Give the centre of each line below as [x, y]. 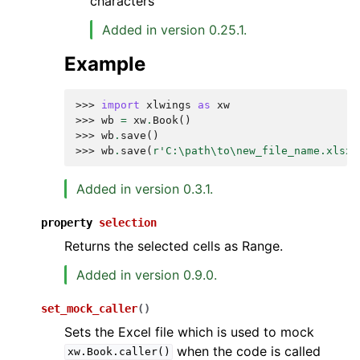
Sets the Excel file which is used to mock [189, 331]
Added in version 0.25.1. [174, 29]
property [67, 222]
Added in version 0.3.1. [145, 188]
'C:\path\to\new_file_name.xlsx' [259, 150]
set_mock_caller [89, 308]
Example [105, 63]
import [121, 104]
